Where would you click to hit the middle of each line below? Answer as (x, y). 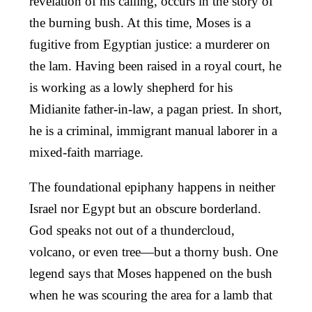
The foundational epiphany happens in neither (152, 187)
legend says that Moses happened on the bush (151, 273)
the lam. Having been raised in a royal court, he (155, 65)
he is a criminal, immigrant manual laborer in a (153, 130)
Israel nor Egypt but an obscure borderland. (145, 208)
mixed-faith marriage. (86, 152)
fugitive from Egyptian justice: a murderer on (150, 44)
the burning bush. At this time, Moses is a (140, 22)
